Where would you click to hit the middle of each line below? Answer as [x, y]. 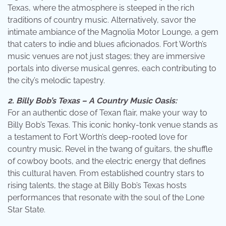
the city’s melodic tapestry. [56, 81]
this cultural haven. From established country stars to [106, 174]
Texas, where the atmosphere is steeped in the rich [101, 8]
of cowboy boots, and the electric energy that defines [107, 161]
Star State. [26, 210]
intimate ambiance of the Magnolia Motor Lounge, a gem [113, 32]
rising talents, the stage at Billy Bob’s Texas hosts [97, 186]
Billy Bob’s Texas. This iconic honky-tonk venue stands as [113, 125]
